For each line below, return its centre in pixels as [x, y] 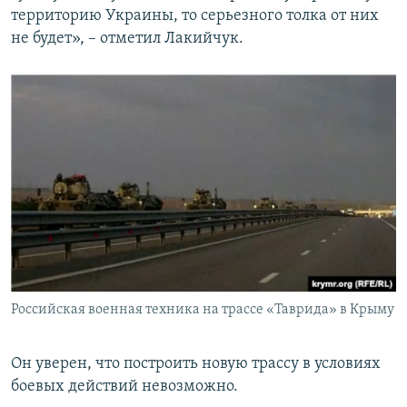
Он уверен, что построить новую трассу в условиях [196, 364]
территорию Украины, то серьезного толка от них [195, 16]
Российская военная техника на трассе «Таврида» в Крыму [203, 310]
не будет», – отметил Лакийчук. [127, 39]
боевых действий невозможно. [124, 387]
